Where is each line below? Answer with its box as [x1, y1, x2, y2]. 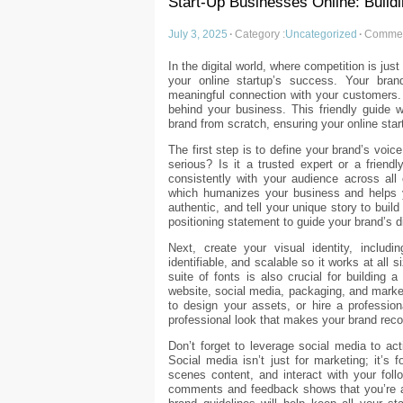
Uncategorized [285, 28, 357, 40]
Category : [235, 28, 285, 40]
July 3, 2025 [168, 28, 228, 40]
